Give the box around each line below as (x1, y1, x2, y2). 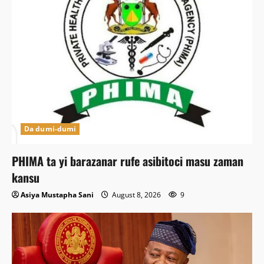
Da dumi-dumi (24, 123, 77, 134)
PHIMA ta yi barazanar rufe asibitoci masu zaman (12, 151, 243, 170)
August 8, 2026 (110, 189, 163, 200)
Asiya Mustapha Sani (21, 189, 94, 200)
